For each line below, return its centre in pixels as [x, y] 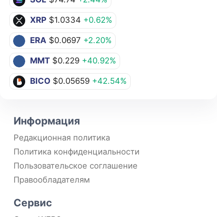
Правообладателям [52, 180]
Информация [47, 121]
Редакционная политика [62, 138]
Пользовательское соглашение [76, 166]
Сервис [33, 203]
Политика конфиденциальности [77, 152]
